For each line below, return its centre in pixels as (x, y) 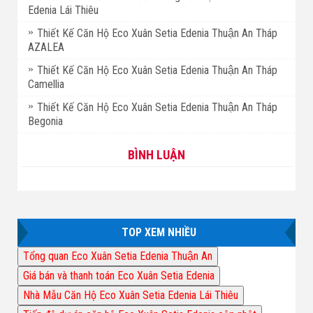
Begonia (45, 121)
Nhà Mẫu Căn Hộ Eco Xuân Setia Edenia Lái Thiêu (131, 295)
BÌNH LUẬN (156, 154)
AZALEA (46, 47)
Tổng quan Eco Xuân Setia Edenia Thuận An (118, 256)
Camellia (46, 84)
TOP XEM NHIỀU (159, 232)
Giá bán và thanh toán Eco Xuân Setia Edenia (119, 275)
